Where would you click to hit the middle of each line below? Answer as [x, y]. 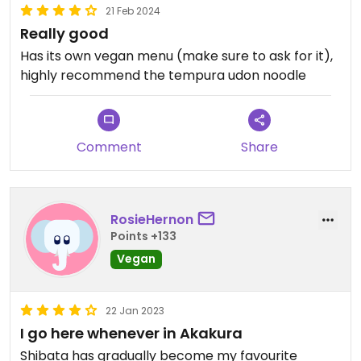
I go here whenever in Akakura [131, 333]
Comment [109, 147]
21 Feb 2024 [133, 11]
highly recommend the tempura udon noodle [163, 75]
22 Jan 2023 [135, 311]
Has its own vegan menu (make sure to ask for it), [176, 56]
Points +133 [143, 236]
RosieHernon [152, 219]
